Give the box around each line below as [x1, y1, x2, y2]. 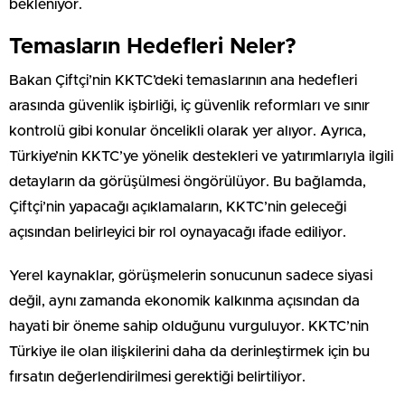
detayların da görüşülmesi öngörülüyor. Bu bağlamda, [9, 174, 366, 189]
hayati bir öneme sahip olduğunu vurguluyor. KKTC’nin [9, 318, 369, 334]
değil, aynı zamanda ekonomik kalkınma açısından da [9, 293, 360, 308]
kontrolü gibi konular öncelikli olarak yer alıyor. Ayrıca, [9, 123, 366, 138]
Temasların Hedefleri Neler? [9, 35, 297, 58]
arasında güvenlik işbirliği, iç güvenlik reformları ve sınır [9, 98, 370, 113]
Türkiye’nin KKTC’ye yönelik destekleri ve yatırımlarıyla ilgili [9, 148, 393, 164]
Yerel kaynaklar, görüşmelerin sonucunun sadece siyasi [9, 268, 372, 283]
